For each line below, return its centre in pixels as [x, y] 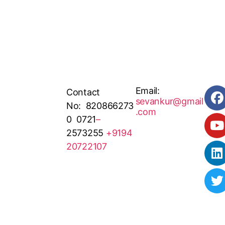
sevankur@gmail [169, 101]
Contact [83, 92]
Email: [147, 91]
